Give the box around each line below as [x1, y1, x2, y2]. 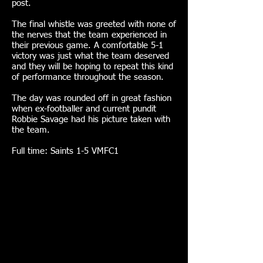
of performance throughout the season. [12, 73, 164, 82]
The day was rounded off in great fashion [12, 94, 171, 103]
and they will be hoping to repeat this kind [12, 62, 173, 71]
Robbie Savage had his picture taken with [12, 115, 170, 124]
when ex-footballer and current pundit [12, 104, 156, 113]
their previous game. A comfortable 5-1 [12, 41, 163, 50]
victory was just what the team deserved [12, 52, 169, 60]
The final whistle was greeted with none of [12, 20, 176, 29]
